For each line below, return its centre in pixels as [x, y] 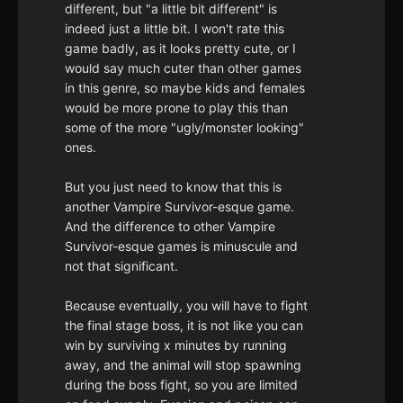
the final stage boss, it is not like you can [184, 326]
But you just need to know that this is [173, 187]
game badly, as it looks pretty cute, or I [180, 49]
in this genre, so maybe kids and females [185, 88]
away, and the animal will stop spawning [183, 365]
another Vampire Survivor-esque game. [179, 207]
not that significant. [121, 266]
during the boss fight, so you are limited [181, 385]
